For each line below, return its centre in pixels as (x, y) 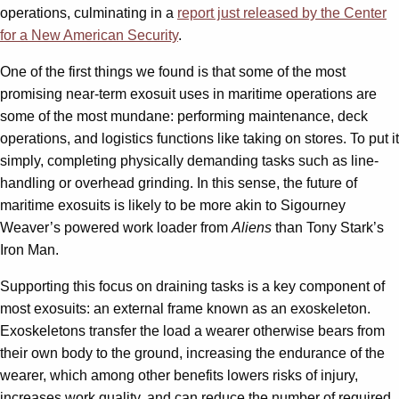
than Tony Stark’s (328, 227)
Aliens (252, 227)
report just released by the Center (282, 12)
